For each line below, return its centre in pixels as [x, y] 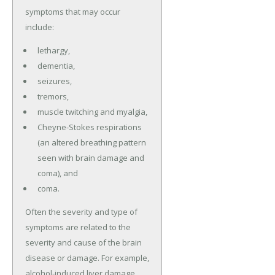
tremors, [53, 96]
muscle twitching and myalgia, [92, 111]
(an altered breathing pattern [91, 142]
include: [40, 27]
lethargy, [53, 50]
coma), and [57, 173]
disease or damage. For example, [87, 258]
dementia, [56, 65]
